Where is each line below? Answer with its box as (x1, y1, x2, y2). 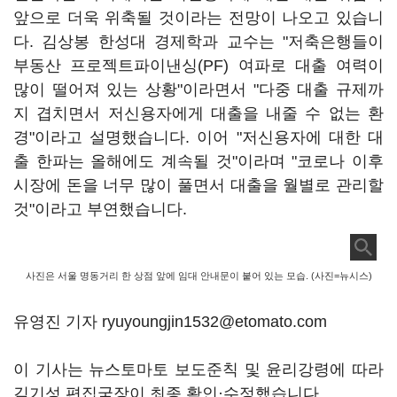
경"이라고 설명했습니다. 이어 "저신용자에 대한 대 (13, 128, 384, 146)
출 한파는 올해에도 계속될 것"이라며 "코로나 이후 (13, 152, 384, 170)
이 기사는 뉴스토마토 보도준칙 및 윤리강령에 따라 (13, 361, 384, 378)
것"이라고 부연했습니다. (13, 200, 187, 218)
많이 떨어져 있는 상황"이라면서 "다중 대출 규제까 (13, 81, 384, 98)
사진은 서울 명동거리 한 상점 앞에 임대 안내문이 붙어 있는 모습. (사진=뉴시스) (25, 270, 372, 281)
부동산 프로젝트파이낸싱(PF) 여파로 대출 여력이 (13, 57, 384, 74)
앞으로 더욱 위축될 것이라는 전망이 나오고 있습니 (13, 9, 384, 27)
